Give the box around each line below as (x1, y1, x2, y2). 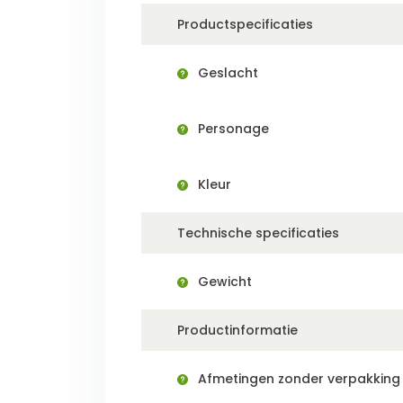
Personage (194, 120, 269, 138)
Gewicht (194, 273, 252, 291)
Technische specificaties (177, 224, 339, 242)
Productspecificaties (177, 15, 313, 33)
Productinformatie (177, 321, 298, 339)
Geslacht (194, 64, 258, 82)
